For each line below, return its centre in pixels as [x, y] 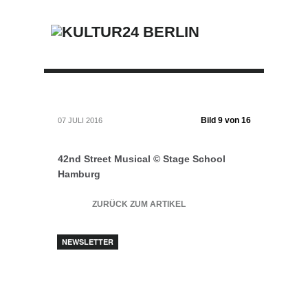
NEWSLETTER [87, 242]
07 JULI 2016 [80, 120]
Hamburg [79, 174]
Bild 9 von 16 [225, 120]
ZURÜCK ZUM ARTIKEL [139, 204]
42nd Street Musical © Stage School [141, 159]
